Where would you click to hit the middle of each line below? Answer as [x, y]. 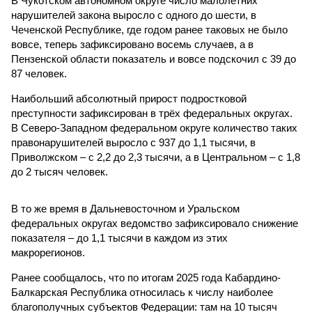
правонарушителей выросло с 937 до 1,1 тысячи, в [133, 142]
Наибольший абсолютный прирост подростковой [129, 99]
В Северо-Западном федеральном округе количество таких [154, 128]
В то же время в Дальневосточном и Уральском [125, 209]
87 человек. [39, 73]
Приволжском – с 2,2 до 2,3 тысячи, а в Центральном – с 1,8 [156, 157]
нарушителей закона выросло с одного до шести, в [134, 15]
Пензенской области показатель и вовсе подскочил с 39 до [154, 59]
